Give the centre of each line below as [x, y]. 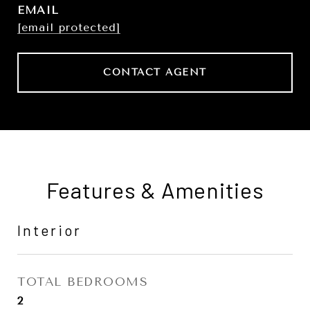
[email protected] [69, 27]
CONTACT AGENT [155, 72]
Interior [49, 230]
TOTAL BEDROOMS [83, 282]
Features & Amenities [155, 190]
